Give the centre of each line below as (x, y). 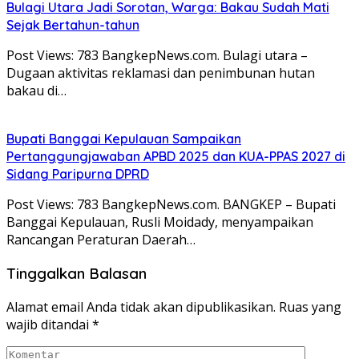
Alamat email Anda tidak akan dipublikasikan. (141, 307)
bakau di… (36, 91)
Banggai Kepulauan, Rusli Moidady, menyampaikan (160, 222)
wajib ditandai (49, 324)
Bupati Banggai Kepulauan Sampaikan (124, 139)
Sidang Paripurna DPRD (78, 174)
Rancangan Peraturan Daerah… (101, 240)
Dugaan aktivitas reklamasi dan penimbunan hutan (161, 73)
